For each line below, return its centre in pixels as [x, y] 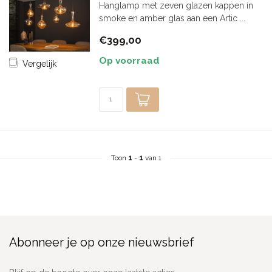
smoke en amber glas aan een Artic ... [172, 18]
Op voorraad [129, 61]
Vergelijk [39, 63]
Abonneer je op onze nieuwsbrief [102, 243]
